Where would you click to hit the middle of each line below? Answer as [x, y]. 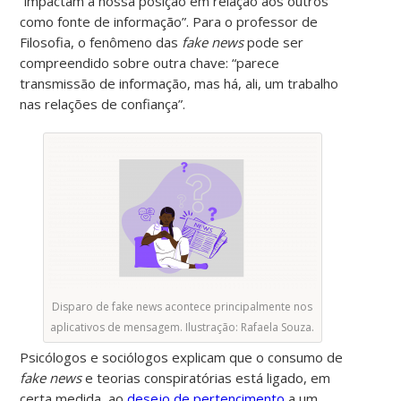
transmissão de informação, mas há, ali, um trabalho [179, 83]
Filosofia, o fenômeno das [101, 42]
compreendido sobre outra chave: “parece [150, 62]
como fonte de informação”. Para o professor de [169, 21]
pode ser [274, 42]
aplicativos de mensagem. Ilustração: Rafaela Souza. [183, 327]
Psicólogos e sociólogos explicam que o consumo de [182, 357]
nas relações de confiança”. [103, 103]
